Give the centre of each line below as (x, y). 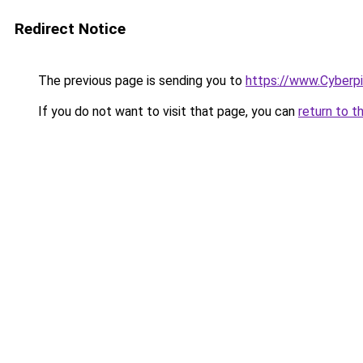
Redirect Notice (70, 29)
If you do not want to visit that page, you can (167, 111)
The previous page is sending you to (140, 81)
